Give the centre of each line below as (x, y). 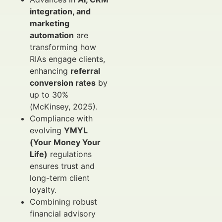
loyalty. (43, 190)
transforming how (63, 47)
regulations (70, 154)
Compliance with (61, 118)
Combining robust (63, 202)
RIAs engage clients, (67, 59)
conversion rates (63, 83)
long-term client (60, 178)
